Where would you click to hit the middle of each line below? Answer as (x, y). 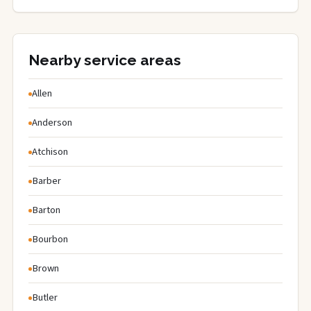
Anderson (52, 122)
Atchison (50, 151)
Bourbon (50, 239)
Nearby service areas (105, 60)
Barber (47, 180)
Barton (46, 210)
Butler (45, 297)
